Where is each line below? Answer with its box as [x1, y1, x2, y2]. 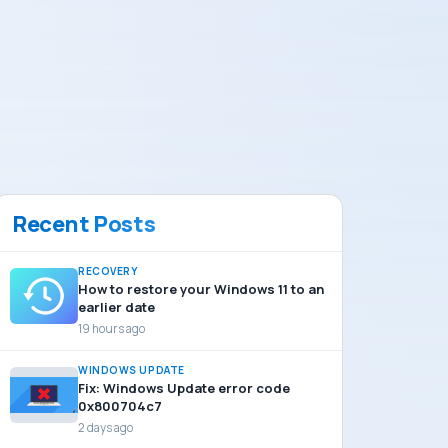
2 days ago [78, 420, 133, 435]
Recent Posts [12, 209, 156, 239]
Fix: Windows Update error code [78, 379, 290, 397]
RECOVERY [78, 264, 138, 278]
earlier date [78, 298, 155, 316]
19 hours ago [78, 321, 145, 336]
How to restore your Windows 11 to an [78, 280, 324, 298]
